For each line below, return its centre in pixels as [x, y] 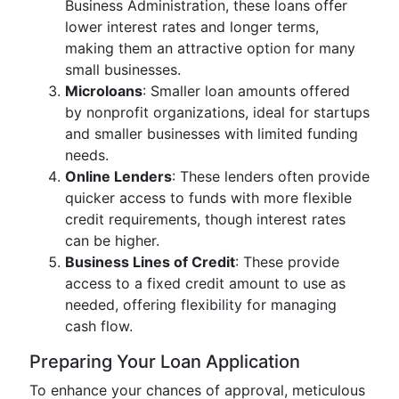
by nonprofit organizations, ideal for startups [217, 112]
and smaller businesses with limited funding [212, 134]
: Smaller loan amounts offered [246, 91]
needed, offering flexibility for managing [201, 305]
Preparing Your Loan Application [165, 362]
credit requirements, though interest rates [205, 219]
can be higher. [112, 240]
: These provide [287, 262]
